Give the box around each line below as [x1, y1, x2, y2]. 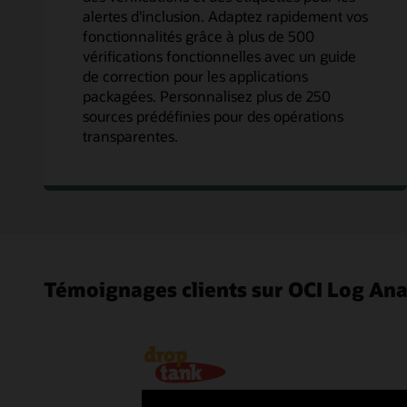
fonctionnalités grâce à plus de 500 [83, 26, 314, 46]
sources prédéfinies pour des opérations [83, 106, 343, 126]
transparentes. [83, 126, 178, 146]
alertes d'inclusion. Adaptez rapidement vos [83, 6, 368, 26]
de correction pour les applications [83, 66, 308, 86]
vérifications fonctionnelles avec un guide [83, 46, 356, 66]
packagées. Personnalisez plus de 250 [83, 86, 331, 106]
